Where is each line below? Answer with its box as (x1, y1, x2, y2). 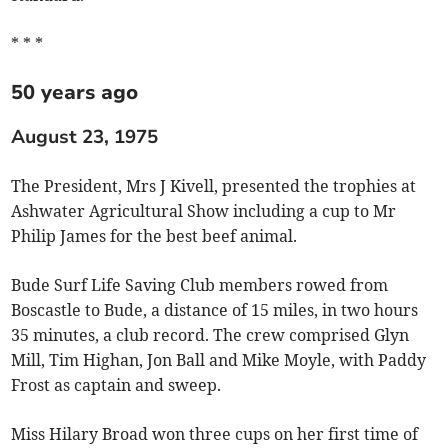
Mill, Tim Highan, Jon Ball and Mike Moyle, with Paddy (11, 349, 427, 370)
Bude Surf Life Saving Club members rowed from (11, 274, 389, 295)
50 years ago (11, 78, 139, 106)
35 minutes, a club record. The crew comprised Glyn (11, 324, 410, 345)
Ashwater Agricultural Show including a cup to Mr (11, 200, 397, 221)
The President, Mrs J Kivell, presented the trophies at (11, 175, 417, 196)
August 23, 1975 (11, 123, 159, 150)
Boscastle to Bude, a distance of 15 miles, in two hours (11, 299, 419, 320)
